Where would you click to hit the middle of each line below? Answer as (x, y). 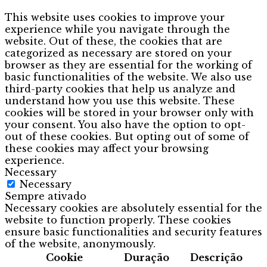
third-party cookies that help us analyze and (120, 89)
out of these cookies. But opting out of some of (127, 136)
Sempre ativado (46, 196)
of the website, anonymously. (80, 243)
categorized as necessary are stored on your (118, 53)
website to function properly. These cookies (118, 220)
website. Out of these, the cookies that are (114, 41)
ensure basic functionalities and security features (133, 232)
